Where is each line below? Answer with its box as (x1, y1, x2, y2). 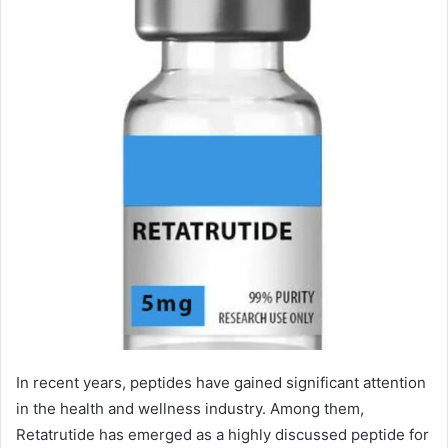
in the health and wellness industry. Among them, (16, 398, 364, 418)
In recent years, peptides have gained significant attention (16, 372, 426, 392)
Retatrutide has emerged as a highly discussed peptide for (16, 424, 429, 444)
